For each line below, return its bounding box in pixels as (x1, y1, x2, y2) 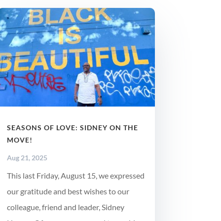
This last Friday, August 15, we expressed (6, 171, 145, 181)
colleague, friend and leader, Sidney (6, 202, 124, 212)
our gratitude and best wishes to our (6, 186, 129, 196)
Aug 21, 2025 (6, 153, 47, 162)
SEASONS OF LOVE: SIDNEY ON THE (6, 123, 138, 132)
